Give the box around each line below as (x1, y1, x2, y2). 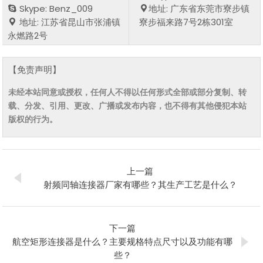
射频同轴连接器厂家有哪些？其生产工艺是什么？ (43, 178, 237, 191)
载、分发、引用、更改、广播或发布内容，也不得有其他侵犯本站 (8, 99, 247, 112)
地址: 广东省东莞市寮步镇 (149, 2, 250, 15)
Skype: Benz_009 (17, 2, 93, 15)
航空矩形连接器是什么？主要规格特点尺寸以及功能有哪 (12, 235, 233, 248)
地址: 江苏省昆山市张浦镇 (17, 15, 121, 28)
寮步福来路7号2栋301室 (139, 15, 234, 28)
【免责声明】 (8, 63, 62, 76)
